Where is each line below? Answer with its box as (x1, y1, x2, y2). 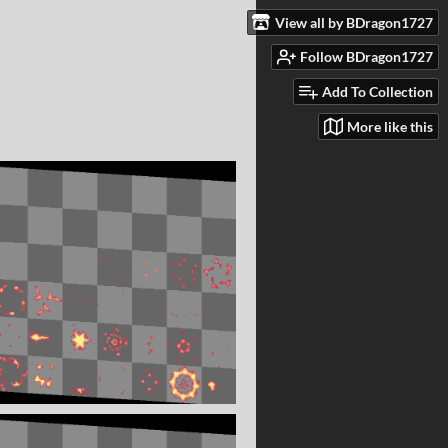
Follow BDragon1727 (300, 48, 433, 66)
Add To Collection (322, 83, 433, 101)
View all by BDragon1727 (275, 13, 433, 31)
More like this (347, 117, 433, 135)
